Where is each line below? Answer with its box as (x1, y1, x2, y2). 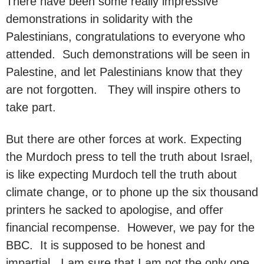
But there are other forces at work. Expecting (6, 132, 242, 146)
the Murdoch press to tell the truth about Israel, (6, 150, 253, 163)
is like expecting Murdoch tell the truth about (6, 167, 237, 181)
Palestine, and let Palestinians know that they (6, 65, 242, 78)
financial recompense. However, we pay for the (6, 220, 255, 234)
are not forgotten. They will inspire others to (6, 82, 240, 96)
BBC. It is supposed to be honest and (6, 238, 205, 252)
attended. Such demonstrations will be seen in (6, 47, 250, 61)
